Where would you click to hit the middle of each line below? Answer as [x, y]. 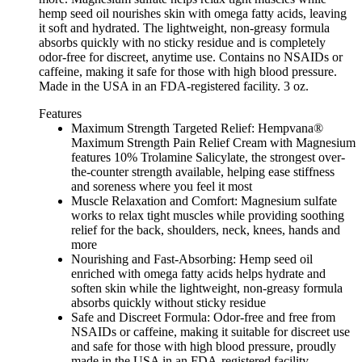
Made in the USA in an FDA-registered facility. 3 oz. [174, 86]
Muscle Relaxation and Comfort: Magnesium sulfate [204, 201]
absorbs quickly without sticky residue [168, 303]
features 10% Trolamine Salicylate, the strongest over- [208, 158]
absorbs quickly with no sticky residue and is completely [182, 43]
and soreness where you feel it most [162, 187]
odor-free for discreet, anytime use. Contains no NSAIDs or [191, 57]
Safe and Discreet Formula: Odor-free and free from [203, 318]
